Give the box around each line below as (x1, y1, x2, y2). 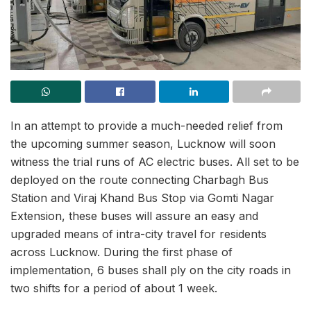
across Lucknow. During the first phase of (10, 245, 233, 260)
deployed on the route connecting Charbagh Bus (10, 173, 269, 187)
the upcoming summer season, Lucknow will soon (10, 137, 276, 151)
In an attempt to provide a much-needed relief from (10, 119, 283, 133)
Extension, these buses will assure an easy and (10, 209, 258, 224)
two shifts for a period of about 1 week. (10, 281, 217, 296)
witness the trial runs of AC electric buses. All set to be (10, 155, 299, 169)
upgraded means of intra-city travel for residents (10, 227, 267, 242)
